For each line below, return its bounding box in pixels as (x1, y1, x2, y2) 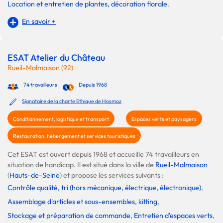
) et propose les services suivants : (60, 171, 164, 180)
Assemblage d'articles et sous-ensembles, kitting (7, 197, 157, 207)
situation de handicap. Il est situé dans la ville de (7, 160, 155, 170)
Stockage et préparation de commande (7, 211, 130, 221)
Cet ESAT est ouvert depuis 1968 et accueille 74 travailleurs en (7, 150, 199, 159)
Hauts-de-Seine (9, 171, 60, 180)
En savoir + (22, 16, 56, 26)
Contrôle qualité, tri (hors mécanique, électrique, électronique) (7, 183, 201, 193)
